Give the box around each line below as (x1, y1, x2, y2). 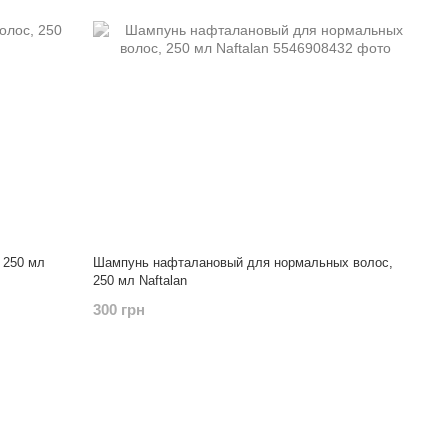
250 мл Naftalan (93, 273, 188, 288)
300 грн (93, 301, 146, 318)
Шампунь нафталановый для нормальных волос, (93, 255, 394, 270)
